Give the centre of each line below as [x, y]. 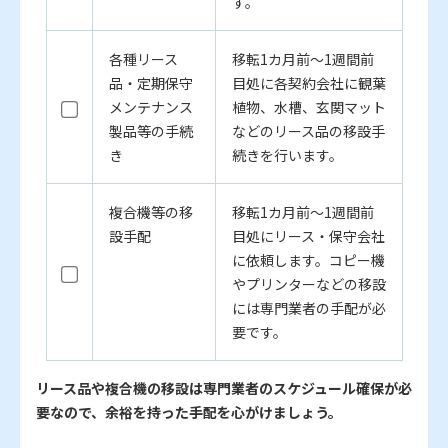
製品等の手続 [150, 131]
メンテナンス [150, 107]
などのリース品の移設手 [308, 131]
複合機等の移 [150, 212]
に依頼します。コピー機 [308, 260]
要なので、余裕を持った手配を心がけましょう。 [189, 412]
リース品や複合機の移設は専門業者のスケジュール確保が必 [224, 388]
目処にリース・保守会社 [308, 236]
